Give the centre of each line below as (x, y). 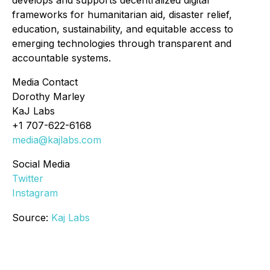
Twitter (28, 179)
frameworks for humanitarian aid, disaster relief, (122, 15)
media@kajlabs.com (57, 140)
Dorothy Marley (49, 97)
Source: (32, 218)
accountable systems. (61, 58)
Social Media (41, 164)
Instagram (35, 193)
